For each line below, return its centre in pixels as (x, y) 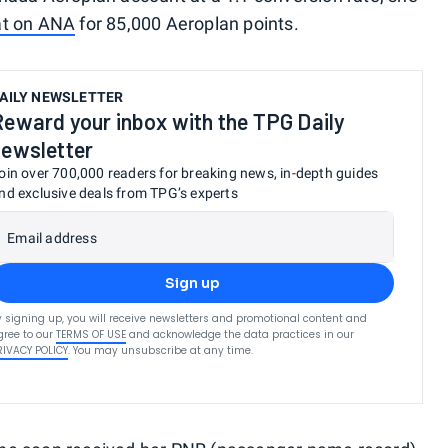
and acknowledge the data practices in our (242, 335)
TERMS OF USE (91, 335)
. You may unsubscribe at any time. (161, 351)
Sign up (192, 283)
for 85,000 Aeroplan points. (187, 24)
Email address (52, 238)
